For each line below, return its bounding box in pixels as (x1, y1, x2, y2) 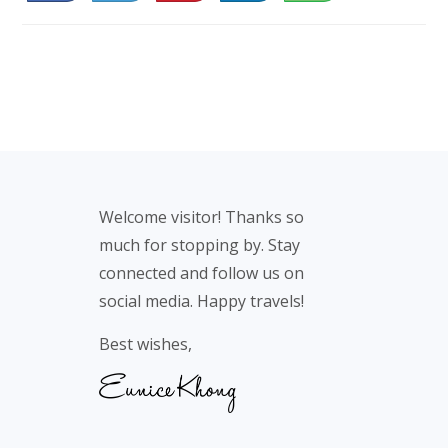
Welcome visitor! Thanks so (99, 205, 305, 228)
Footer (22, 179, 106, 209)
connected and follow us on (99, 261, 305, 284)
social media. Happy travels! (99, 289, 305, 312)
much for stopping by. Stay (99, 233, 301, 256)
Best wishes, (99, 332, 193, 355)
